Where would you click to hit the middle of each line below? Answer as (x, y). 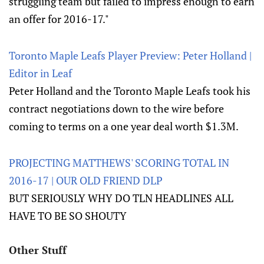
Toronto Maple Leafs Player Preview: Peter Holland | (130, 55)
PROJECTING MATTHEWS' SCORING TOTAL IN (119, 163)
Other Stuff (38, 250)
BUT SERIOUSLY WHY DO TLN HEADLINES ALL (121, 198)
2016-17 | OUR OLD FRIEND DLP (86, 180)
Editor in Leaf (40, 73)
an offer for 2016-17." (59, 19)
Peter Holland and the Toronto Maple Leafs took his (130, 91)
